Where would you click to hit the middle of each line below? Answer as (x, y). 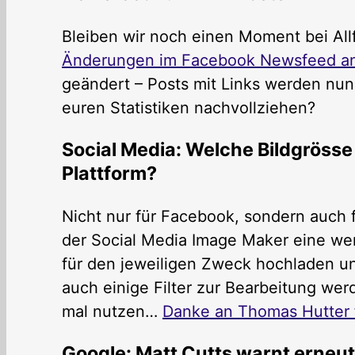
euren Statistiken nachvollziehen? (189, 107)
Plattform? (109, 174)
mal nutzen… (112, 311)
